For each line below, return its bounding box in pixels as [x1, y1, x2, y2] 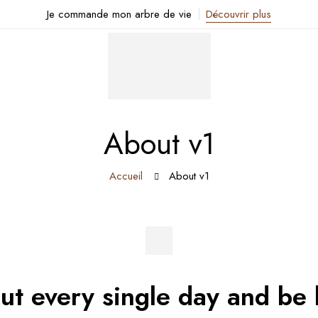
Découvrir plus [206, 6, 271, 22]
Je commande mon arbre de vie [47, 6, 192, 22]
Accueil [109, 168, 143, 184]
